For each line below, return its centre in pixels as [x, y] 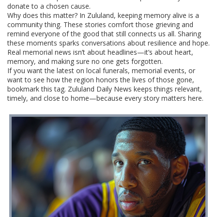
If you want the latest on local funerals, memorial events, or [101, 70]
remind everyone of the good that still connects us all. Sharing [104, 34]
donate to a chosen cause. [49, 6]
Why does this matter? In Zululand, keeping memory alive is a [103, 15]
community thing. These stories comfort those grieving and [100, 24]
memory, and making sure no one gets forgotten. [85, 61]
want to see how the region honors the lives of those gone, [101, 80]
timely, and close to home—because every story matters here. [105, 98]
